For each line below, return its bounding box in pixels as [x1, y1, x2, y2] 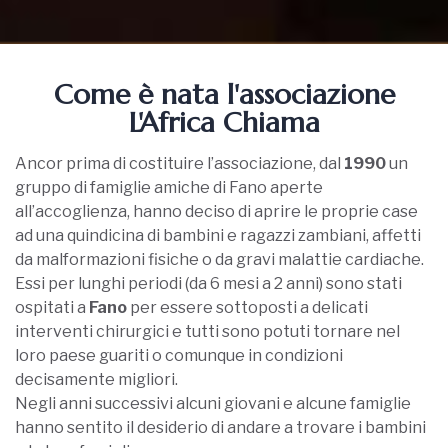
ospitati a [15, 297, 89, 317]
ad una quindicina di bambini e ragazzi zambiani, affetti [15, 225, 421, 245]
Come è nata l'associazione [53, 76, 395, 112]
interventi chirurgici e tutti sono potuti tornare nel [15, 321, 400, 341]
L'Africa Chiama [128, 104, 320, 140]
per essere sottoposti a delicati [130, 297, 368, 317]
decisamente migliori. [15, 369, 181, 389]
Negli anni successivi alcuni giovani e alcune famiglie [15, 393, 411, 413]
